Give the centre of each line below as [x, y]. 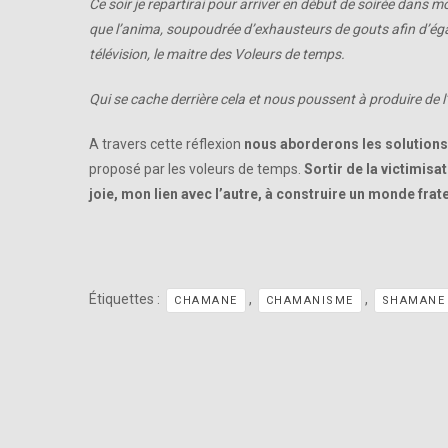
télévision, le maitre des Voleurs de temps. [217, 54]
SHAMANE [413, 301]
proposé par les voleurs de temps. [196, 169]
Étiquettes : [126, 299]
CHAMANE [206, 301]
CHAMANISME [309, 301]
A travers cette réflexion [166, 144]
